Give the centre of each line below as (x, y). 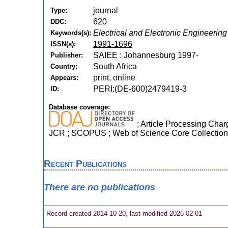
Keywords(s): (70, 33)
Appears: (64, 78)
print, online (114, 78)
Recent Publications (85, 164)
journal (105, 10)
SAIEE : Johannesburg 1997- (146, 55)
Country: (64, 66)
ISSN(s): (63, 44)
